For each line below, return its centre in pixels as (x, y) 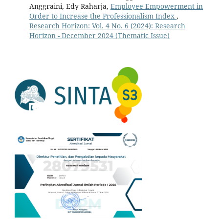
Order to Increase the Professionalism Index (103, 16)
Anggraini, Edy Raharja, (70, 6)
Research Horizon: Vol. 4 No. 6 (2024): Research (107, 26)
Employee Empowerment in (156, 6)
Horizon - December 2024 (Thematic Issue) (99, 36)
